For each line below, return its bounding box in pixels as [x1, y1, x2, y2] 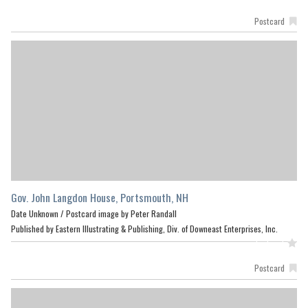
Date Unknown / [11, 207, 66, 221]
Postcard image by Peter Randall [66, 207, 177, 221]
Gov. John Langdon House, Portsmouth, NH [11, 189, 188, 206]
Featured [255, 237, 284, 250]
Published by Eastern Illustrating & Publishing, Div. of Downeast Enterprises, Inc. [11, 222, 278, 236]
